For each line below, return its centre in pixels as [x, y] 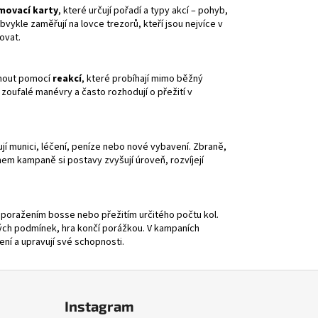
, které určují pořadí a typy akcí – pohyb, [143, 10]
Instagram [99, 306]
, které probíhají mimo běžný [142, 78]
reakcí [67, 78]
